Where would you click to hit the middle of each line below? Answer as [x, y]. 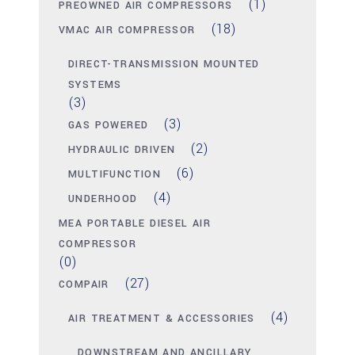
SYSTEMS [95, 85]
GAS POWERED [109, 126]
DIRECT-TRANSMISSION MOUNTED [164, 65]
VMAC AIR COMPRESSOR [127, 31]
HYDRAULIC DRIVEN [122, 150]
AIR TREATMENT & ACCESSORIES [162, 319]
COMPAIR [84, 285]
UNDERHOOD [103, 199]
